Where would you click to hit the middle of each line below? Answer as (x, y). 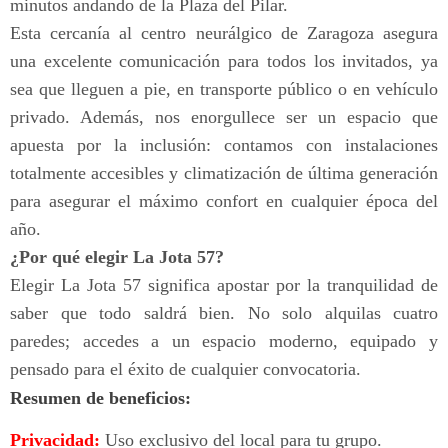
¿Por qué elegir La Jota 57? (117, 257)
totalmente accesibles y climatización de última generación (224, 173)
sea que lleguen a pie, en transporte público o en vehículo (224, 89)
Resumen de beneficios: (100, 398)
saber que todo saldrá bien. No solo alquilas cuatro (224, 313)
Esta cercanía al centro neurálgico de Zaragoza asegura (224, 33)
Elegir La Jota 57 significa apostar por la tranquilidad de (224, 285)
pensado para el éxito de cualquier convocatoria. (185, 369)
